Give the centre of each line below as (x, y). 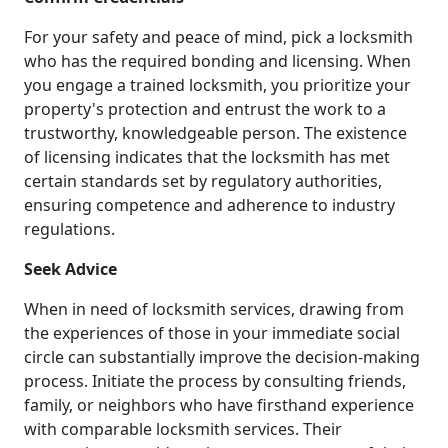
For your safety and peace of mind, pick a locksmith (218, 36)
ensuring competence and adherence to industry (209, 204)
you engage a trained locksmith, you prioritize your (217, 84)
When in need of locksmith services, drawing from (214, 308)
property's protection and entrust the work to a (205, 108)
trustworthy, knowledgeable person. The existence (215, 132)
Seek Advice (70, 268)
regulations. (69, 228)
